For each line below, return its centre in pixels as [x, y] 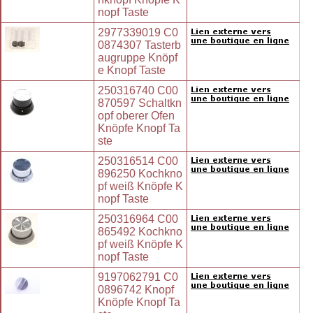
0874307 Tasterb [139, 45]
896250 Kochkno [140, 174]
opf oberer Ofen [136, 116]
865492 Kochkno [140, 232]
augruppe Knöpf [138, 58]
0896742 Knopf [136, 290]
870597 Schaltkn [140, 103]
